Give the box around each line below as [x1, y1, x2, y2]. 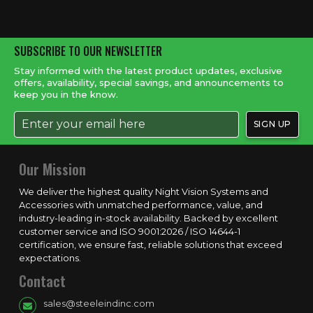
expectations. [19, 252, 81, 263]
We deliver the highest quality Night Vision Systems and [19, 185, 268, 197]
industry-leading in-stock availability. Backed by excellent [19, 212, 278, 224]
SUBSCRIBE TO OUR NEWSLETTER [14, 42, 162, 59]
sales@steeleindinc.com [43, 297, 154, 309]
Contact [19, 270, 66, 291]
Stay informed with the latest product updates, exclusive [14, 64, 282, 76]
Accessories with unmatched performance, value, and [19, 198, 263, 210]
